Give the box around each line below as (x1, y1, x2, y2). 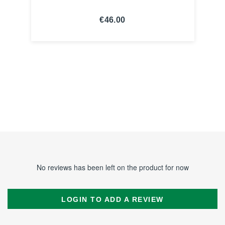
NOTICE (97, 41, 128, 50)
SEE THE (95, 34, 130, 43)
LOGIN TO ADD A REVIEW (61, 195, 164, 204)
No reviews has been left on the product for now (36, 162, 189, 173)
